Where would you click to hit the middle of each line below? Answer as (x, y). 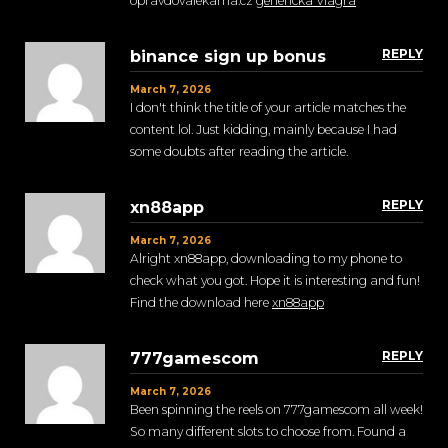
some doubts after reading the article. (239, 152)
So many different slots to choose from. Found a (268, 432)
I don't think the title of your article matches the (268, 108)
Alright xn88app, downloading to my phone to (266, 259)
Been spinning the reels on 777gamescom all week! (276, 410)
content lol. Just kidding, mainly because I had (263, 130)
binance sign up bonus (228, 57)
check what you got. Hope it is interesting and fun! (275, 281)
